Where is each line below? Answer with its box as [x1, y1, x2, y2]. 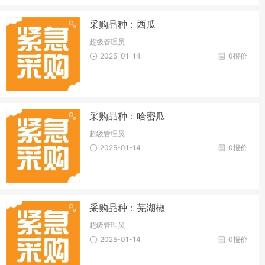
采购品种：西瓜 [89, 18, 156, 30]
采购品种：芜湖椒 [89, 202, 166, 214]
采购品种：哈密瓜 [89, 109, 166, 122]
